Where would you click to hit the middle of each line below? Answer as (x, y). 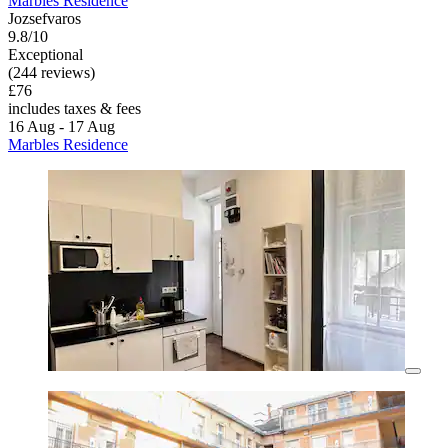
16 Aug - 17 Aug (61, 126)
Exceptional (45, 54)
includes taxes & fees (74, 108)
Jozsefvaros (44, 18)
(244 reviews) (51, 72)
